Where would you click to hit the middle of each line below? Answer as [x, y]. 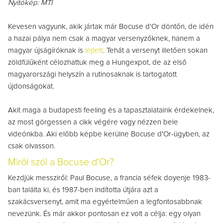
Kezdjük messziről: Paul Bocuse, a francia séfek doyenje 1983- [109, 178]
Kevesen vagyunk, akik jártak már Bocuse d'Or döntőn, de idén [111, 27]
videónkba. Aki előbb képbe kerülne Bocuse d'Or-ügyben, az [109, 134]
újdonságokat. [31, 87]
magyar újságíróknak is [47, 51]
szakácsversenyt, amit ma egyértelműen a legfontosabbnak [105, 202]
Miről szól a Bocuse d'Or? [61, 163]
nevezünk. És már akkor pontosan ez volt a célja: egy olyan [104, 214]
